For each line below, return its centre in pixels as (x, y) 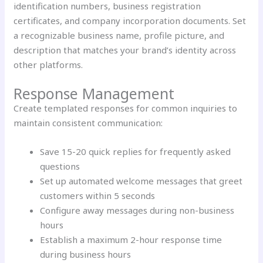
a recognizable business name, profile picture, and (119, 35)
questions (60, 166)
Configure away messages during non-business (137, 210)
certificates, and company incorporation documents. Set (130, 20)
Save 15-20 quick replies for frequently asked (136, 151)
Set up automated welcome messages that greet (141, 181)
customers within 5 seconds (98, 195)
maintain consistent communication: (88, 122)
